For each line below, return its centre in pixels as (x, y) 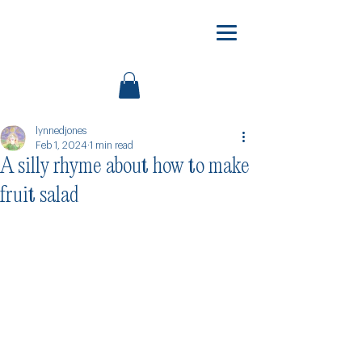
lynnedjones (61, 131)
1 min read (112, 146)
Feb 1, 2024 (61, 146)
